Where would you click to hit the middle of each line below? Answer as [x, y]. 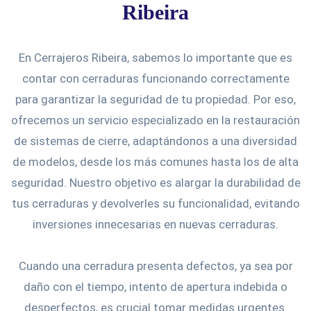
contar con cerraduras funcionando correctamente [155, 78]
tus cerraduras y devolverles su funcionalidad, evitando [155, 203]
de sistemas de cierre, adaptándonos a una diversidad [155, 141]
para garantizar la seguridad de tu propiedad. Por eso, [155, 99]
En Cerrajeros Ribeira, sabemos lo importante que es [155, 57]
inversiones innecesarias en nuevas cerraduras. [155, 224]
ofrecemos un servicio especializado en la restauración [155, 120]
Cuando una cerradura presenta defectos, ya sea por [155, 266]
